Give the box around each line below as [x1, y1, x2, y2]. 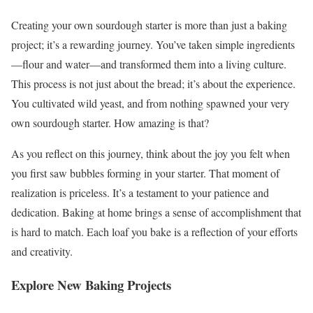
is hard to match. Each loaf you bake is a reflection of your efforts [11, 224, 298, 239]
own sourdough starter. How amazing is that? [11, 115, 209, 130]
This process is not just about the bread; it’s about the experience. [11, 75, 296, 91]
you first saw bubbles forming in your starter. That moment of [11, 165, 279, 180]
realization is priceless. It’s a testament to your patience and [11, 184, 269, 200]
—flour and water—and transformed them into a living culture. [11, 56, 286, 71]
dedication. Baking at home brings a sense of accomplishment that [11, 204, 301, 219]
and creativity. [11, 243, 73, 259]
